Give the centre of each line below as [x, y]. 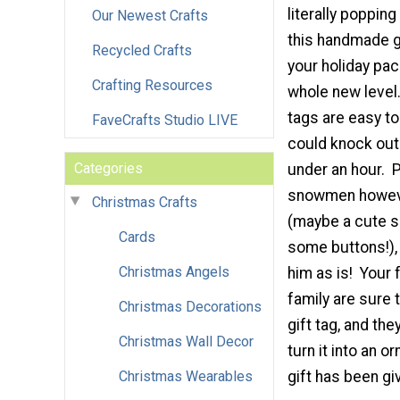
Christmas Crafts [145, 202]
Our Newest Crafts [150, 15]
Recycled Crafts [142, 50]
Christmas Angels [174, 271]
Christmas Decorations [190, 306]
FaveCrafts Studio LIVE [165, 120]
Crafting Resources [152, 85]
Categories [108, 168]
